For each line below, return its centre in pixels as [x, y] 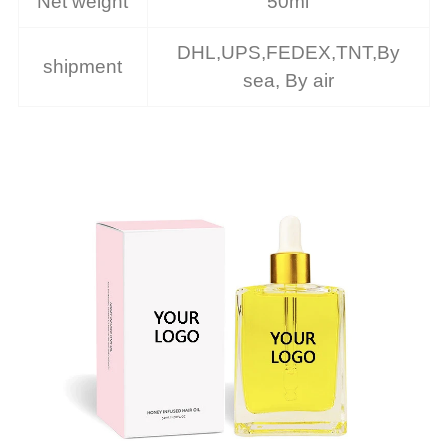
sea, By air [288, 81]
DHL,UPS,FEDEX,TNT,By [288, 53]
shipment [83, 67]
